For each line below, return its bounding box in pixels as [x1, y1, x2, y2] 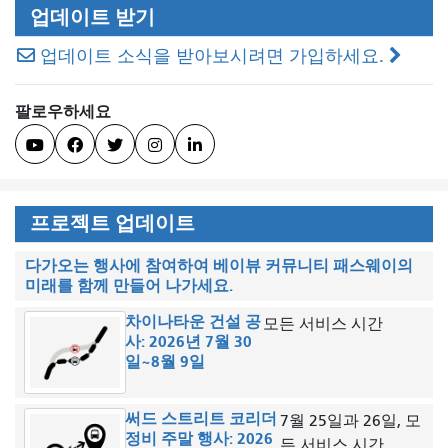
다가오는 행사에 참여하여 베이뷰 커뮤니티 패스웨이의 [25, 255, 413, 275]
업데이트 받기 [30, 5, 155, 29]
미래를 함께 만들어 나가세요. [25, 275, 233, 295]
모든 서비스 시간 [262, 314, 383, 333]
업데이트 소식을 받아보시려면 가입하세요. [40, 45, 384, 67]
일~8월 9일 [124, 351, 205, 371]
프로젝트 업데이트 [30, 211, 195, 235]
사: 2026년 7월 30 [124, 331, 252, 351]
